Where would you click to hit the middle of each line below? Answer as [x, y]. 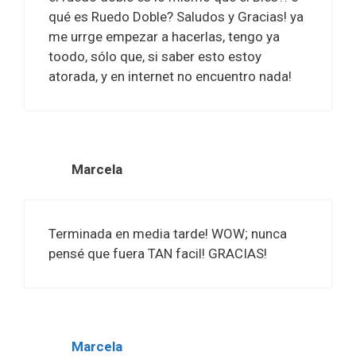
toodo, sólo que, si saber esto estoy [155, 56]
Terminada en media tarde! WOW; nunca [168, 234]
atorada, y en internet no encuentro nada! [170, 76]
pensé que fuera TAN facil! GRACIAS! [158, 254]
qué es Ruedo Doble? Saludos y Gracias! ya [176, 16]
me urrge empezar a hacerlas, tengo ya [164, 36]
